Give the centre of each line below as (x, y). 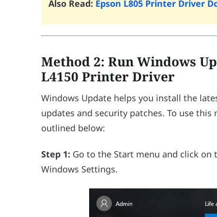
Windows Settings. (80, 169)
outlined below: (73, 128)
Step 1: (56, 154)
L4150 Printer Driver (108, 77)
